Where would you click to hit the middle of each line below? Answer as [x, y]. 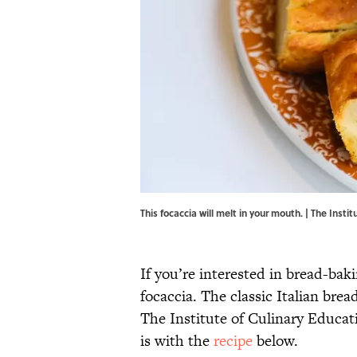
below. [277, 341]
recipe [233, 341]
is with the [177, 341]
